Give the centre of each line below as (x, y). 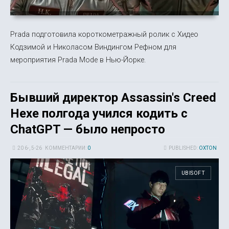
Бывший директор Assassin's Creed (113, 98)
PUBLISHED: (184, 148)
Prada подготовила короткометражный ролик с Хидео (104, 34)
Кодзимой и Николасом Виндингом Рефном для (93, 47)
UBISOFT (193, 173)
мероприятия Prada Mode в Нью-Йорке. (78, 60)
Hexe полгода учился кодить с (99, 114)
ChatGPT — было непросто (88, 130)
